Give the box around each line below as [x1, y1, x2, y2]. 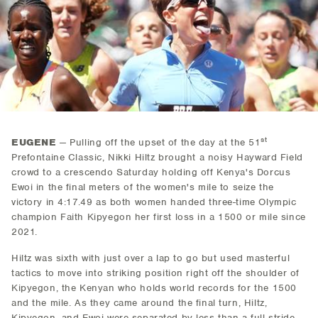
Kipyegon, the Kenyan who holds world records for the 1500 [11, 282, 297, 294]
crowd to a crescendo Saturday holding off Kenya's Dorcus [11, 166, 291, 178]
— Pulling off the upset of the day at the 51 [56, 136, 261, 148]
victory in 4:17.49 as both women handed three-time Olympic [11, 196, 297, 208]
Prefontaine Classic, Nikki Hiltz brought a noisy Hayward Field [11, 151, 303, 163]
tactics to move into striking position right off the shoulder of [11, 267, 300, 279]
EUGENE [11, 136, 57, 148]
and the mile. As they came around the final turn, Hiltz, [11, 297, 268, 309]
